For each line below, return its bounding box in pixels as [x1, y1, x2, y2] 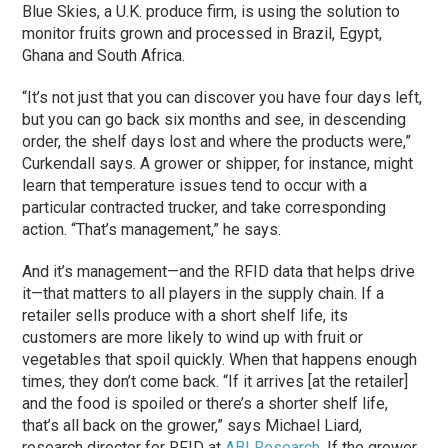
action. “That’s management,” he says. [22, 219, 282, 239]
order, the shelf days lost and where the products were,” [22, 131, 412, 151]
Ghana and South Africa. [22, 45, 186, 65]
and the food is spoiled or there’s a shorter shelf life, [22, 393, 389, 413]
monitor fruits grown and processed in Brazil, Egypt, [22, 23, 383, 43]
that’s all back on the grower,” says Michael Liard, [22, 415, 363, 435]
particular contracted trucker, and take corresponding [22, 197, 387, 217]
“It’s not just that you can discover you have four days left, [22, 87, 423, 107]
